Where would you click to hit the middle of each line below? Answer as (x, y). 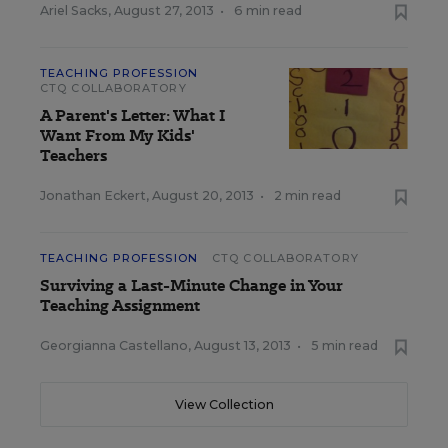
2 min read (307, 195)
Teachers (73, 155)
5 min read (344, 345)
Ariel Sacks (74, 10)
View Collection (224, 404)
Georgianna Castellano (114, 345)
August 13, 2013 (242, 345)
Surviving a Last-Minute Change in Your (191, 285)
